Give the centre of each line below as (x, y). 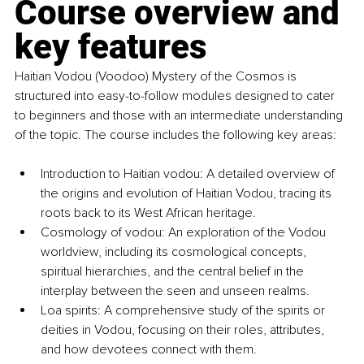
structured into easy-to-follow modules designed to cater (176, 95)
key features (111, 46)
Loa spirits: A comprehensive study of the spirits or (184, 310)
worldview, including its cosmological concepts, (175, 251)
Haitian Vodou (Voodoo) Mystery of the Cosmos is (157, 76)
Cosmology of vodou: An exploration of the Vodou (185, 232)
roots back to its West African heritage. (148, 212)
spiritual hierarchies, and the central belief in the (174, 271)
